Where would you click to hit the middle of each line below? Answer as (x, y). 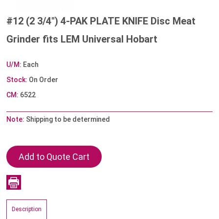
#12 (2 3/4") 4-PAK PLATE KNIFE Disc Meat (101, 21)
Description (27, 209)
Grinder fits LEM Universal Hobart (82, 39)
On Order (43, 80)
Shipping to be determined (67, 120)
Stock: (17, 80)
